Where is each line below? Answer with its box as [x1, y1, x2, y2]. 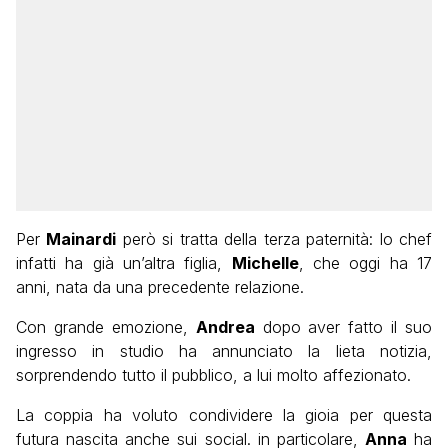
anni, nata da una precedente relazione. [16, 277, 304, 298]
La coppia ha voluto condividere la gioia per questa [16, 405, 432, 426]
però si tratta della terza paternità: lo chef [116, 229, 433, 250]
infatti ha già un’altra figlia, [16, 253, 232, 274]
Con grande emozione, [16, 317, 196, 338]
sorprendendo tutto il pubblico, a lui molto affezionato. [16, 365, 411, 386]
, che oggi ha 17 [298, 253, 433, 274]
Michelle [231, 253, 299, 274]
